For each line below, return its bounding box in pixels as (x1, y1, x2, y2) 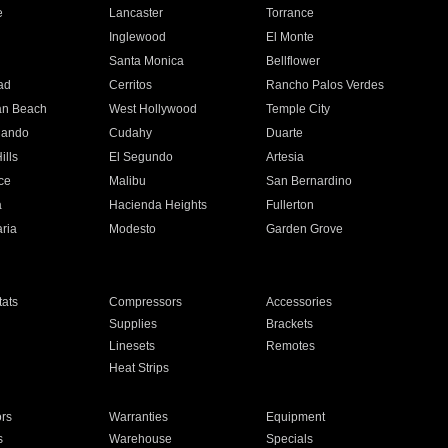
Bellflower (266, 54, 321, 68)
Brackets (266, 317, 314, 331)
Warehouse (108, 432, 172, 446)
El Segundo (108, 150, 173, 164)
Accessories (266, 295, 333, 309)
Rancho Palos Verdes (266, 78, 385, 92)
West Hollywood (108, 102, 197, 116)
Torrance (266, 6, 315, 20)
